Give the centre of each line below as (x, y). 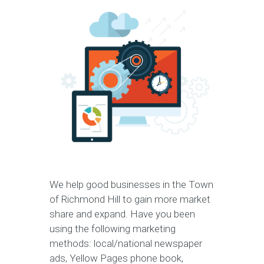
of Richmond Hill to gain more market (130, 199)
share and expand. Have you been (122, 214)
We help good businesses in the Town (131, 184)
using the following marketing (113, 229)
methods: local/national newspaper (126, 243)
